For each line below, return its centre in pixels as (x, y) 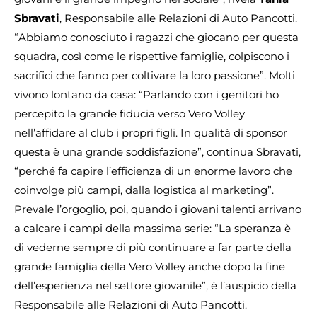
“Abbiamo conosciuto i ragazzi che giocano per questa (156, 38)
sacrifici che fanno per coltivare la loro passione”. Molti (155, 76)
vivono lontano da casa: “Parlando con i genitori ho (146, 95)
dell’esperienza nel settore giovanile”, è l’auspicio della (155, 286)
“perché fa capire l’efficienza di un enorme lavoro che (153, 171)
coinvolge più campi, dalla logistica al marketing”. (144, 190)
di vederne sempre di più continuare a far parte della (153, 248)
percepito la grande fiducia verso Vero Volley (129, 114)
